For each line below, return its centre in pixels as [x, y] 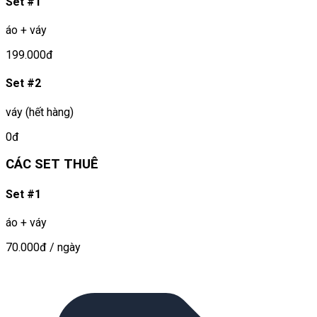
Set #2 [23, 83]
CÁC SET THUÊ [52, 165]
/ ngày [65, 247]
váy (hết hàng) [40, 112]
